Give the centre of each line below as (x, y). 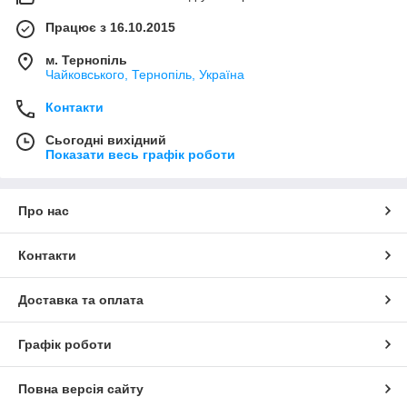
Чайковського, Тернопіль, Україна (145, 75)
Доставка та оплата (81, 300)
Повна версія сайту (81, 389)
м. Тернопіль (86, 60)
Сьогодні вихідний (106, 140)
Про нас (44, 211)
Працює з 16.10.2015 (110, 28)
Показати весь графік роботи (140, 155)
